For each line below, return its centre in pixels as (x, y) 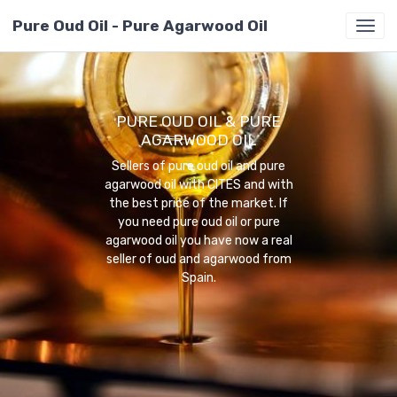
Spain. (198, 278)
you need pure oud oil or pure (198, 222)
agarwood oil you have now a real (198, 241)
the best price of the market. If (198, 203)
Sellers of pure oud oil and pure (198, 166)
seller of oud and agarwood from (198, 259)
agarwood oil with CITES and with (198, 185)
